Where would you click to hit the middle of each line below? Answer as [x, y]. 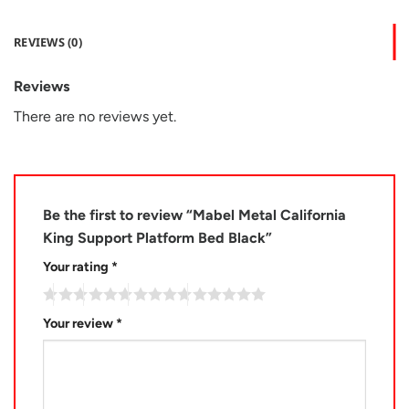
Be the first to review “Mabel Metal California [194, 215]
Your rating [77, 267]
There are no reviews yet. [95, 117]
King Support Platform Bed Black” [159, 238]
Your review [79, 323]
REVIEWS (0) [48, 42]
